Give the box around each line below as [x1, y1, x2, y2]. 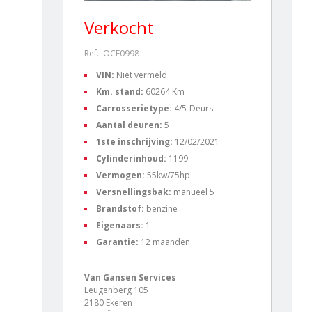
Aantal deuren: [96, 118, 164, 131]
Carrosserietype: [96, 102, 174, 114]
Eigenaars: [96, 219, 146, 231]
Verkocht [84, 15, 154, 39]
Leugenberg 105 [84, 283, 148, 296]
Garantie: [96, 235, 141, 248]
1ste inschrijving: [96, 135, 175, 148]
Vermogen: [96, 169, 147, 181]
